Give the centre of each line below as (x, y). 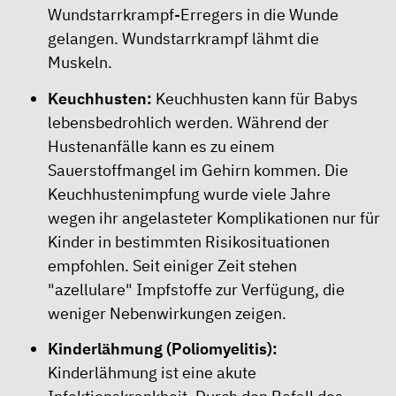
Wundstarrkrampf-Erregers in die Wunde (193, 15)
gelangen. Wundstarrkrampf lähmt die (183, 38)
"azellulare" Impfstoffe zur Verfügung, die (196, 289)
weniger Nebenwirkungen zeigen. (167, 313)
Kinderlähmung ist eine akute (152, 373)
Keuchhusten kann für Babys (255, 98)
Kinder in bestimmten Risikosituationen (189, 241)
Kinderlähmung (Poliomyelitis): (163, 349)
